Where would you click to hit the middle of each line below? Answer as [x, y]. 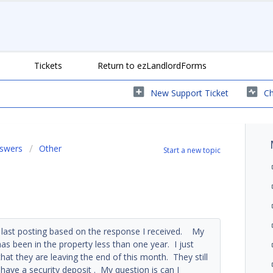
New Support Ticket [190, 93]
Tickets [48, 65]
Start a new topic [192, 150]
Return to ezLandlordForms [152, 65]
